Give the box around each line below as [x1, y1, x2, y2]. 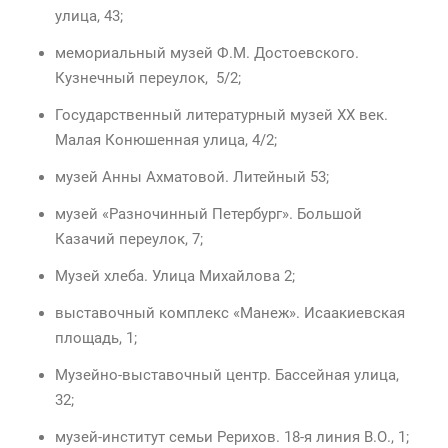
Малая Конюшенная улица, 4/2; [55, 131, 277, 150]
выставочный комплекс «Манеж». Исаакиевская [55, 304, 405, 323]
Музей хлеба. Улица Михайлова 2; [55, 267, 295, 286]
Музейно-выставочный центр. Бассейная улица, [55, 366, 399, 385]
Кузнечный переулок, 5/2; [55, 69, 241, 88]
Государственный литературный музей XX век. [55, 106, 388, 125]
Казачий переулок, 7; [55, 230, 203, 249]
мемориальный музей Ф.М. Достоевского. [55, 44, 359, 63]
